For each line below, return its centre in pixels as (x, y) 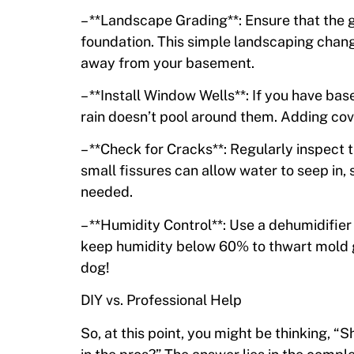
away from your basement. (168, 62)
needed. (107, 192)
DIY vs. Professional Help (161, 300)
